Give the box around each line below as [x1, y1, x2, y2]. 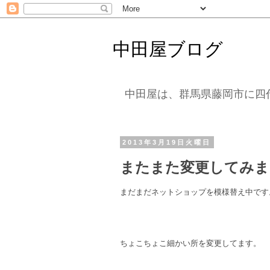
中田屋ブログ [113, 39, 223, 59]
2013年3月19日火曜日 [122, 139, 212, 146]
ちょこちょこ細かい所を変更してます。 [120, 239, 261, 248]
